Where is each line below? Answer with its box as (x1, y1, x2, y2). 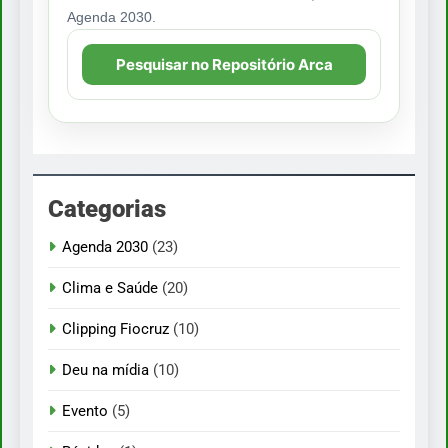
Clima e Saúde (62, 279, 158, 298)
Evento (62, 402, 108, 421)
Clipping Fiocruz (62, 320, 169, 339)
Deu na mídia (62, 361, 149, 380)
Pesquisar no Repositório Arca (115, 55, 333, 75)
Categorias (48, 195, 166, 224)
